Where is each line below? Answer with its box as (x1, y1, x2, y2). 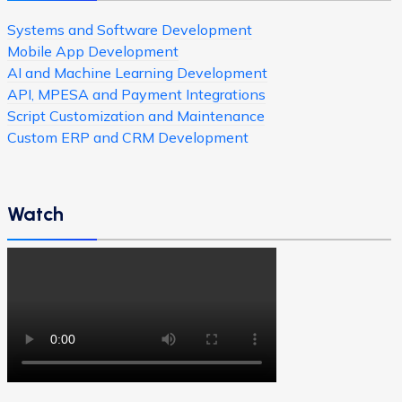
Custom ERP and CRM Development (7, 128, 249, 146)
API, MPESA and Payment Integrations (7, 85, 266, 103)
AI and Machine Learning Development (7, 64, 267, 82)
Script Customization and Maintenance (7, 107, 265, 125)
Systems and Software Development (7, 21, 252, 39)
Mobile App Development (7, 42, 179, 60)
